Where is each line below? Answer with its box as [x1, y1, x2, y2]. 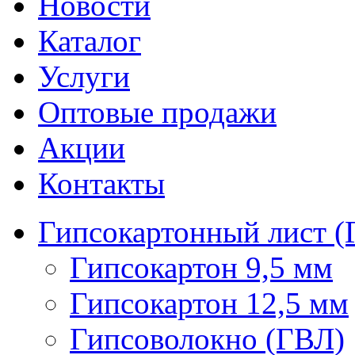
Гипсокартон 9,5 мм [70, 250, 333, 284]
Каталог [38, 24, 141, 58]
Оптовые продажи [38, 95, 277, 129]
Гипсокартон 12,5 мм [70, 286, 349, 320]
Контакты [38, 166, 165, 200]
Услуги [38, 59, 130, 94]
